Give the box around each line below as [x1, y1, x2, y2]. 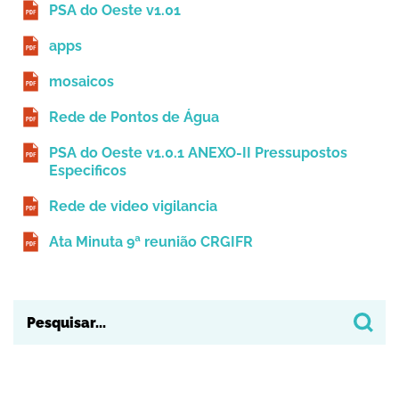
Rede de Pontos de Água [49, 109, 219, 126]
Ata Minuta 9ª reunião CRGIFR [49, 233, 253, 251]
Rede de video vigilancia [49, 198, 217, 216]
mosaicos [49, 73, 114, 91]
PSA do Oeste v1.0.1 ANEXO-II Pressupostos [49, 144, 347, 162]
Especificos [49, 162, 126, 180]
